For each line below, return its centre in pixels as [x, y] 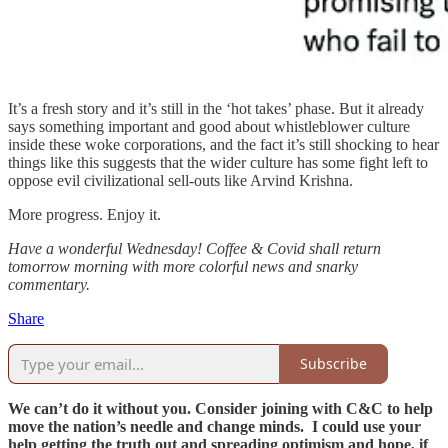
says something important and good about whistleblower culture [209, 126]
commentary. [49, 284]
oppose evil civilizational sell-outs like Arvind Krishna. [180, 180]
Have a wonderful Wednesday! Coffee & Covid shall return [194, 248]
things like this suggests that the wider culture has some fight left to [218, 162]
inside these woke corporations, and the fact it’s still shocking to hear [223, 144]
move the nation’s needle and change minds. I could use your [214, 426]
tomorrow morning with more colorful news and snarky [183, 266]
